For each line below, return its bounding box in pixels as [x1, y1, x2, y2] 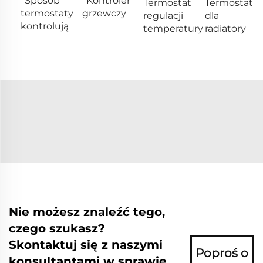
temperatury [143, 22, 203, 34]
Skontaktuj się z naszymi [9, 237, 163, 252]
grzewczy [82, 7, 126, 19]
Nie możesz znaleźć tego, [9, 204, 165, 219]
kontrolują [21, 20, 69, 32]
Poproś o [195, 245, 249, 260]
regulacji [143, 9, 183, 21]
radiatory [204, 22, 246, 34]
